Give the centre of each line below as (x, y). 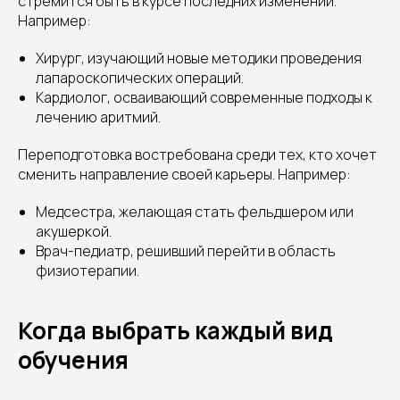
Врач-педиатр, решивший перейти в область (186, 251)
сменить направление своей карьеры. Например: (184, 175)
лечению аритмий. (98, 117)
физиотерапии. (87, 271)
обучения (73, 360)
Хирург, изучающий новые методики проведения (199, 58)
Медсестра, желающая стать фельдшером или (195, 212)
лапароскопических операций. (140, 78)
